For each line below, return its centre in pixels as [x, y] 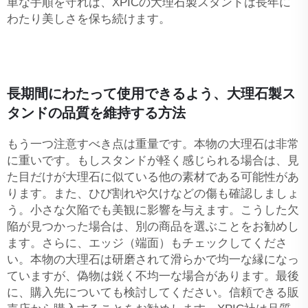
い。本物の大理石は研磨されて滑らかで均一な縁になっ [153, 259]
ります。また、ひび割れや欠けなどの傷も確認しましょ [153, 193]
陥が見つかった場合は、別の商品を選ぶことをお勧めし [153, 226]
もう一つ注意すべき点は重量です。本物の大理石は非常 [153, 144]
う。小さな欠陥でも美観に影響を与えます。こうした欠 [153, 210]
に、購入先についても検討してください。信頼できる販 [153, 292]
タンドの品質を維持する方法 [96, 112]
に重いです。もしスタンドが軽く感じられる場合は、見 [153, 160]
